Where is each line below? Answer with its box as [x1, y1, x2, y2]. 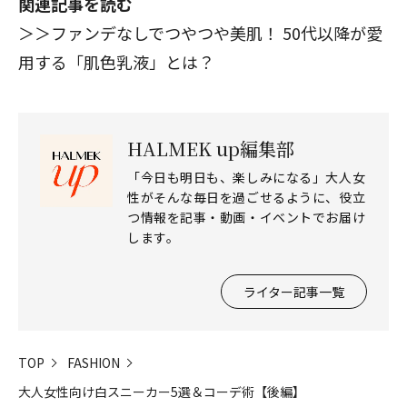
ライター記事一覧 [243, 283, 344, 301]
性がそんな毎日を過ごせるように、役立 [127, 188, 366, 206]
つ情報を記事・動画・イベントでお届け [127, 208, 366, 226]
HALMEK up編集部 [127, 135, 294, 162]
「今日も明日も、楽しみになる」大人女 [127, 168, 366, 186]
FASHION [67, 353, 120, 372]
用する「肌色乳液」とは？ [18, 50, 214, 74]
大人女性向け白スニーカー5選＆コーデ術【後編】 [18, 382, 305, 401]
